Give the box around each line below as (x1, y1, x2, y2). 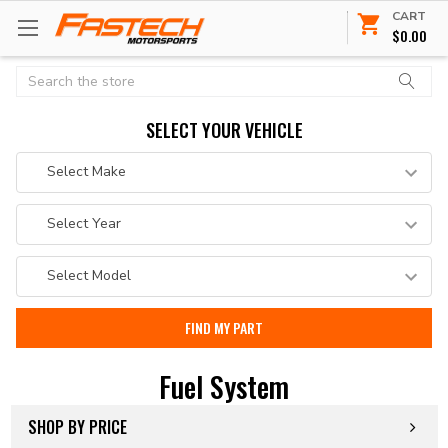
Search (16, 66, 61, 86)
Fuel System (159, 365, 289, 407)
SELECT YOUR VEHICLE (145, 116, 303, 143)
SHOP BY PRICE (27, 414, 127, 439)
